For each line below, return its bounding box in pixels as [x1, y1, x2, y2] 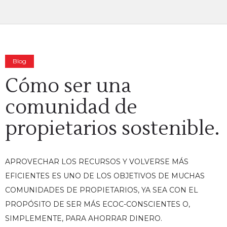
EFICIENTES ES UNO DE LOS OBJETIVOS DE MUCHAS [5, 171, 205, 180]
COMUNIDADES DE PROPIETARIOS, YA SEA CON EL [5, 185, 198, 195]
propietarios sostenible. [5, 117, 219, 141]
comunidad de [5, 95, 137, 120]
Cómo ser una [5, 74, 131, 98]
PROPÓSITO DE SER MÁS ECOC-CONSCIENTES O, [5, 200, 190, 209]
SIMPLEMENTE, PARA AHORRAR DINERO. [5, 214, 162, 223]
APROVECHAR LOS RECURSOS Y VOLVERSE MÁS [5, 157, 188, 166]
